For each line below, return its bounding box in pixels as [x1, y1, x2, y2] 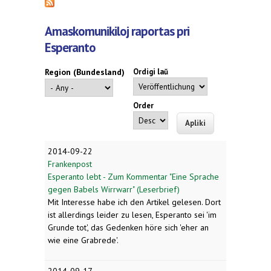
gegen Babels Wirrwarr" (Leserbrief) [48, 183, 180, 195]
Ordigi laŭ [133, 67, 168, 77]
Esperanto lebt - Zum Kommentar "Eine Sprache [48, 171, 219, 182]
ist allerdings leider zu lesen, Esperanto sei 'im [48, 209, 217, 220]
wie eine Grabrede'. [48, 234, 119, 246]
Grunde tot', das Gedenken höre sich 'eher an [48, 221, 209, 233]
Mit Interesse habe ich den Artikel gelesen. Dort [48, 196, 221, 207]
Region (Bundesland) [45, 67, 125, 78]
